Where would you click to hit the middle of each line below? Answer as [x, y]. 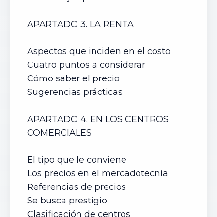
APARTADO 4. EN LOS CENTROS [98, 119]
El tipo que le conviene [77, 160]
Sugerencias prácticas [76, 92]
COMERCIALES [61, 133]
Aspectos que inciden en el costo [99, 51]
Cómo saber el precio [73, 78]
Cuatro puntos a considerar [86, 65]
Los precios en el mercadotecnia [98, 173]
